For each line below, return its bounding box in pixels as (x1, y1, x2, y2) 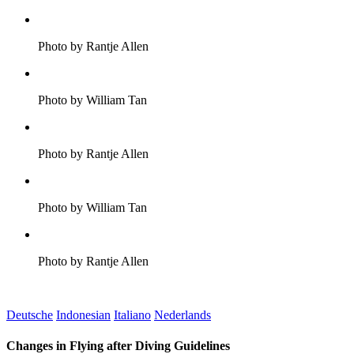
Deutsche (6, 308, 53, 322)
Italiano (114, 308, 151, 322)
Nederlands (154, 308, 211, 322)
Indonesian (56, 308, 111, 322)
